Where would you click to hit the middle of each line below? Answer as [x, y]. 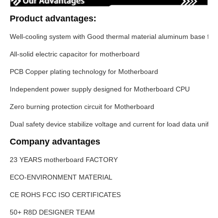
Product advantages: [53, 19]
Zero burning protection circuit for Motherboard [82, 107]
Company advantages [55, 142]
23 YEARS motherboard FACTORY [64, 160]
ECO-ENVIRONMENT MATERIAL [61, 177]
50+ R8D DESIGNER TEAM [52, 212]
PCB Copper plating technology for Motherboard [85, 72]
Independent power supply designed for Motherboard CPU [100, 89]
